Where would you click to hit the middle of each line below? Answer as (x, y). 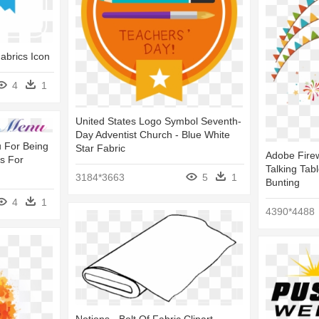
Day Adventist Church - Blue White (153, 135)
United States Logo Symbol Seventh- (158, 121)
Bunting (283, 182)
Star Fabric (100, 148)
